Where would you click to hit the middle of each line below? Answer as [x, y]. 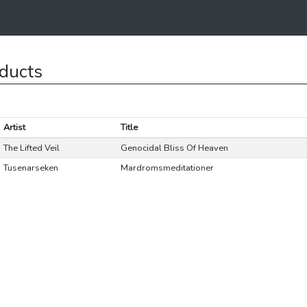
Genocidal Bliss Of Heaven [174, 148]
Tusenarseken [30, 168]
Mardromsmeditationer [167, 168]
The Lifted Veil [31, 148]
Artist [14, 127]
